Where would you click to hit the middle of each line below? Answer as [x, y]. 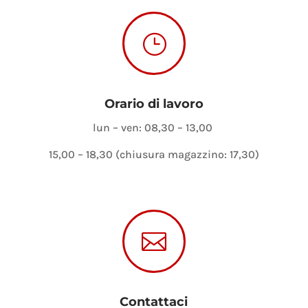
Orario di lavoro [154, 103]
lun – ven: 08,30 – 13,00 [154, 127]
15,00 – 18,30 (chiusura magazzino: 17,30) [154, 154]
